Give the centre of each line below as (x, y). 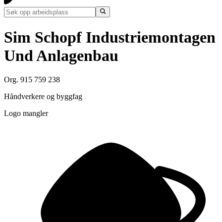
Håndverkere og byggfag (43, 97)
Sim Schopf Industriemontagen (110, 37)
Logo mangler (26, 113)
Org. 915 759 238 (32, 80)
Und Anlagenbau (61, 55)
